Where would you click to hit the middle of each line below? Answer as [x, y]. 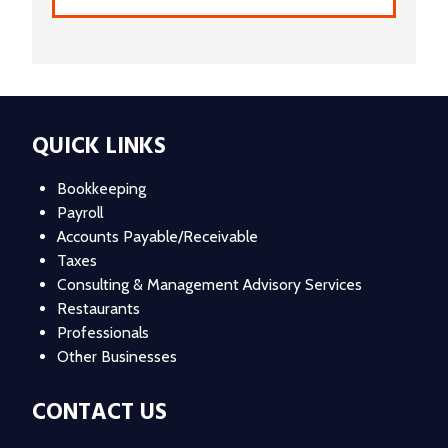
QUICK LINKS [99, 147]
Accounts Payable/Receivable [157, 237]
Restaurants [98, 309]
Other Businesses [117, 357]
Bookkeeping [101, 189]
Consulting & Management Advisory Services [209, 285]
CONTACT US [99, 412]
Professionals [103, 333]
